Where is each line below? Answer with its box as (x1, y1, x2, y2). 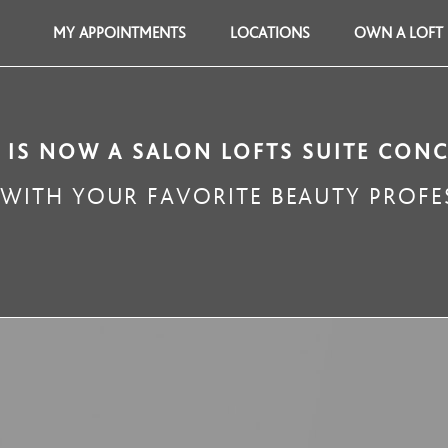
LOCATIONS (230, 24, 310, 42)
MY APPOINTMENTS (53, 24, 186, 42)
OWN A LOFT (354, 24, 443, 42)
